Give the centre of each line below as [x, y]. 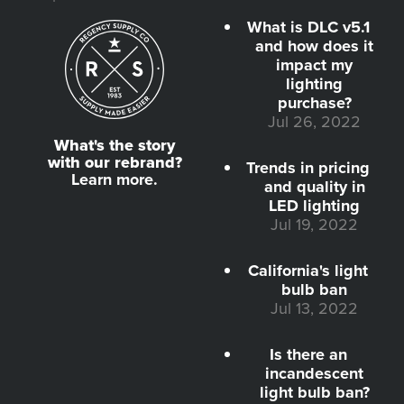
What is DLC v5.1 [308, 28]
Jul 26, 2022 [314, 122]
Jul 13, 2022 [314, 309]
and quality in [314, 187]
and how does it [314, 46]
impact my [314, 65]
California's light [308, 271]
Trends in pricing [308, 168]
